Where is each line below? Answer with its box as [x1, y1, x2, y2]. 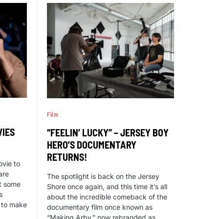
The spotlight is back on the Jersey [47, 172, 159, 181]
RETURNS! [47, 151, 87, 163]
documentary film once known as [47, 203, 153, 212]
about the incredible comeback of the [47, 193, 167, 201]
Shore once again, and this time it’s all [47, 182, 167, 191]
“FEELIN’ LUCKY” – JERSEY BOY [47, 127, 169, 139]
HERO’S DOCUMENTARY [47, 139, 136, 151]
